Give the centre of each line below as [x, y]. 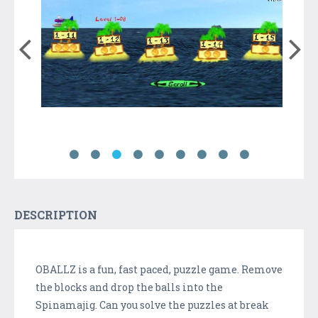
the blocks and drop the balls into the [129, 287]
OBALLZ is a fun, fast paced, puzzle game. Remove [159, 269]
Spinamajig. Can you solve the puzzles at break [152, 305]
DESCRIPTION [56, 214]
